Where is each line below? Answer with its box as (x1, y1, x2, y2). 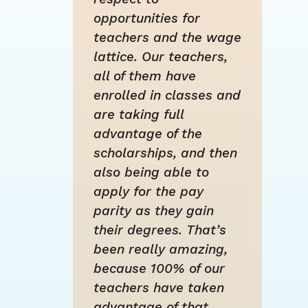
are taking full (93, 107, 184, 123)
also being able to (93, 164, 209, 181)
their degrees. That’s (93, 222, 226, 239)
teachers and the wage (93, 30, 241, 46)
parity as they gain (93, 203, 214, 219)
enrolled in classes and (93, 87, 241, 104)
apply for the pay (93, 184, 203, 200)
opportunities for (93, 10, 200, 27)
